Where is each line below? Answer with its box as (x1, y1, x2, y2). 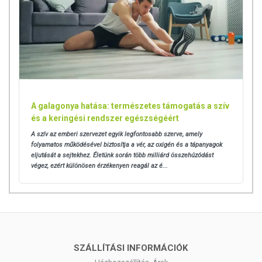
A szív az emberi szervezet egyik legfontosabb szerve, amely (31, 130, 202, 139)
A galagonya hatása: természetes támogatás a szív (31, 101, 229, 111)
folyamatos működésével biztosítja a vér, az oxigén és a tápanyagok (31, 141, 222, 149)
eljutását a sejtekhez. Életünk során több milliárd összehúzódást (31, 151, 213, 160)
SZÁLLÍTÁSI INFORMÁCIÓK (74, 243, 188, 254)
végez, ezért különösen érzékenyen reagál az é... (31, 162, 168, 170)
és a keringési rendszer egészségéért (31, 113, 179, 123)
